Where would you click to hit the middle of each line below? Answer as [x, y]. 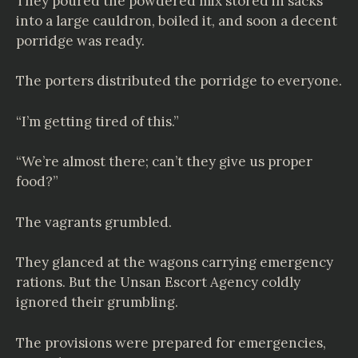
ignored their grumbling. [97, 302]
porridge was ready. [80, 40]
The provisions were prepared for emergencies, [171, 342]
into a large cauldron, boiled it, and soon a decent [177, 20]
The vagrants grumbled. [94, 222]
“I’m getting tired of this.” [97, 121]
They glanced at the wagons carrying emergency [175, 262]
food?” [37, 181]
